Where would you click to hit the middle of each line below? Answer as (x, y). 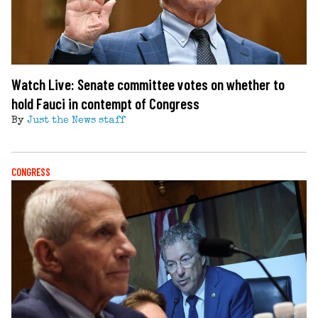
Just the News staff (76, 120)
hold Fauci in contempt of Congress (105, 103)
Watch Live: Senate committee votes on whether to (148, 84)
